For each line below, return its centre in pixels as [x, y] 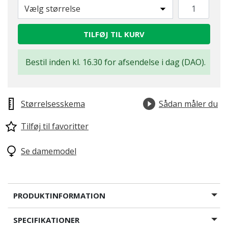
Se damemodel [49, 151]
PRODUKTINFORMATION [59, 195]
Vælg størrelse [52, 9]
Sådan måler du [188, 104]
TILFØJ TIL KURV [114, 34]
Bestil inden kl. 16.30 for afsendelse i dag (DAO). [116, 62]
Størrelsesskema [53, 104]
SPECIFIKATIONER [46, 220]
